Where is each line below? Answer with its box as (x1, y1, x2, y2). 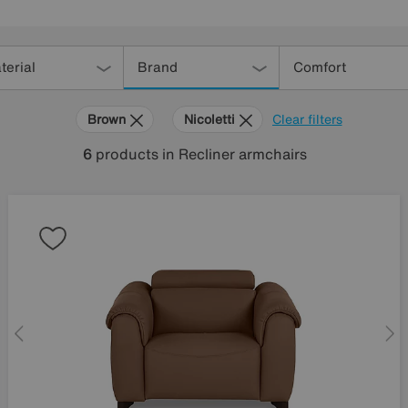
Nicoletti (183, 109, 239, 128)
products (92, 143, 162, 165)
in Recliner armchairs (162, 143, 307, 165)
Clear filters (271, 109, 342, 128)
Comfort (292, 56, 346, 76)
